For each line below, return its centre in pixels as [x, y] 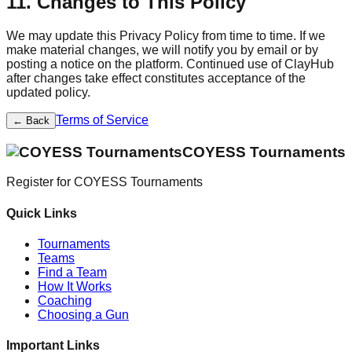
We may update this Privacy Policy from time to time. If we [166, 35]
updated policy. [48, 92]
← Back [31, 120]
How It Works [75, 286]
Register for [40, 182]
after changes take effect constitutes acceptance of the [156, 78]
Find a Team [72, 272]
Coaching [65, 300]
